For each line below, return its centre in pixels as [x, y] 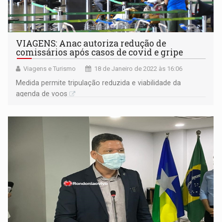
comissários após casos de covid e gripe [100, 52]
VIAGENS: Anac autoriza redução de [91, 43]
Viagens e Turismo [50, 68]
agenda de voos [42, 93]
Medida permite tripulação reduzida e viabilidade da [99, 83]
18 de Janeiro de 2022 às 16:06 [139, 68]
